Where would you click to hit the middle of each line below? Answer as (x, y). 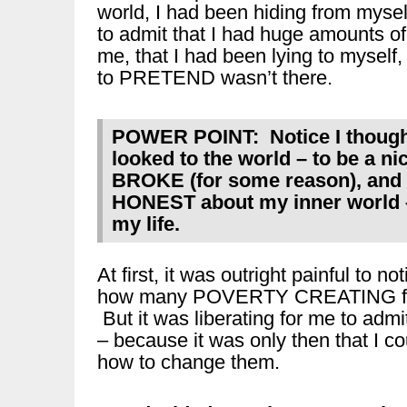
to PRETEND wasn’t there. (215, 78)
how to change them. (189, 362)
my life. (146, 224)
